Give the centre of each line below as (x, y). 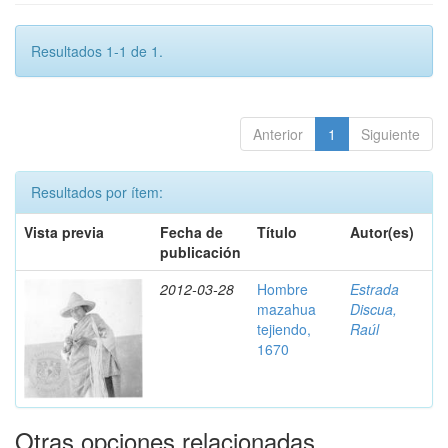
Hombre (282, 289)
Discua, (373, 309)
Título (277, 232)
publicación (200, 252)
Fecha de (191, 232)
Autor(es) (382, 232)
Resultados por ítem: (97, 192)
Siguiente (390, 134)
